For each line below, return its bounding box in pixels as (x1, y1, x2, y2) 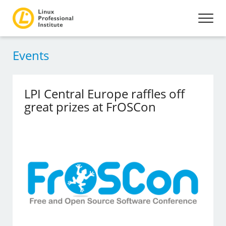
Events (13, 47, 49, 64)
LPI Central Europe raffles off (24, 85, 185, 102)
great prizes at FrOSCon (24, 98, 156, 115)
